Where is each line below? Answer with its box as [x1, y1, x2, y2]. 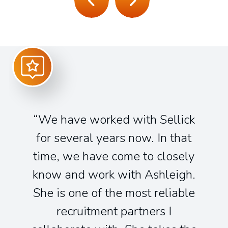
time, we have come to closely [33, 148, 195, 164]
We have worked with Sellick [38, 111, 195, 128]
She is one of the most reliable [33, 185, 195, 201]
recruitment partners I [56, 203, 172, 219]
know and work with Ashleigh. [32, 166, 195, 183]
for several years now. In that [36, 130, 192, 146]
